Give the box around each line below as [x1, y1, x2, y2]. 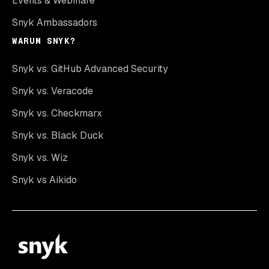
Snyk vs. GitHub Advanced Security [12, 62, 168, 76]
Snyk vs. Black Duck [12, 129, 104, 142]
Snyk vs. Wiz [12, 151, 68, 165]
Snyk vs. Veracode [12, 85, 93, 98]
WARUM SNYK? [12, 35, 76, 47]
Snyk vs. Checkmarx [12, 107, 102, 120]
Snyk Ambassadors [12, 16, 97, 29]
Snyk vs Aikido [12, 174, 77, 187]
